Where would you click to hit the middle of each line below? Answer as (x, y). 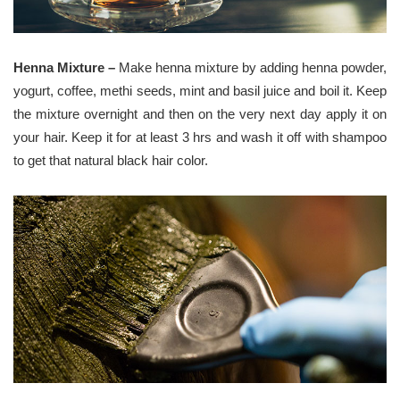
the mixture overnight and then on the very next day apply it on (200, 114)
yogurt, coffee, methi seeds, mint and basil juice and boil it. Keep (200, 91)
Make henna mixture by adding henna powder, (253, 68)
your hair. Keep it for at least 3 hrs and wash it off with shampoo (200, 137)
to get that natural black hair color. (111, 161)
